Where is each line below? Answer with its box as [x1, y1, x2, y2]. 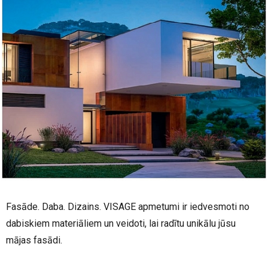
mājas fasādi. [6, 234, 62, 246]
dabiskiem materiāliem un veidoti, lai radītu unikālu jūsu [6, 218, 236, 230]
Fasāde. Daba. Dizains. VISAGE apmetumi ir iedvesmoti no [6, 201, 249, 213]
